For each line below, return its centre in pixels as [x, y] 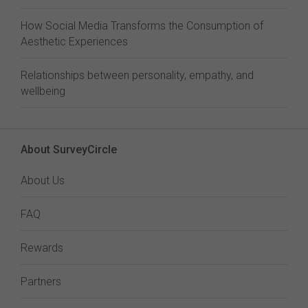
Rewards [42, 248]
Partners [41, 282]
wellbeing [43, 91]
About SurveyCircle [69, 150]
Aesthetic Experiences [74, 42]
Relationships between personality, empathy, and [137, 75]
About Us [43, 180]
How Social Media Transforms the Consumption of [142, 26]
